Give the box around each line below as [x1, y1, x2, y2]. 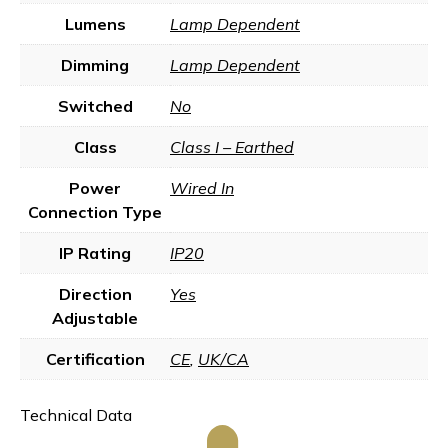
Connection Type [28, 202, 162, 222]
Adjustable [52, 308, 138, 328]
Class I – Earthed [170, 137, 294, 157]
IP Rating [59, 243, 131, 263]
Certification [45, 349, 145, 369]
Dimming [61, 55, 129, 75]
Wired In [170, 178, 234, 198]
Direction [58, 284, 132, 304]
